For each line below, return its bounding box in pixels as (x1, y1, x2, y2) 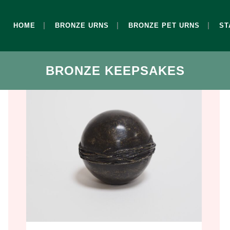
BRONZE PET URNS (128, 22, 200, 29)
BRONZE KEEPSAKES (45, 64, 185, 78)
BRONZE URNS (55, 22, 109, 29)
